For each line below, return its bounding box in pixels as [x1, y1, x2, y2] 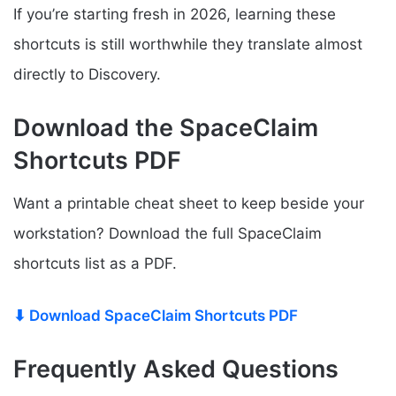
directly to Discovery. [13, 65, 161, 83]
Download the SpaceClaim [13, 112, 318, 142]
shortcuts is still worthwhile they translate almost [13, 34, 362, 53]
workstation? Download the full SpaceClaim [13, 225, 322, 242]
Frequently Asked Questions [13, 354, 339, 384]
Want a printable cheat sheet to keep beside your [13, 194, 364, 212]
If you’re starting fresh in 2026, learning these [13, 4, 336, 23]
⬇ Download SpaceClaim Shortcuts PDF [13, 307, 298, 324]
